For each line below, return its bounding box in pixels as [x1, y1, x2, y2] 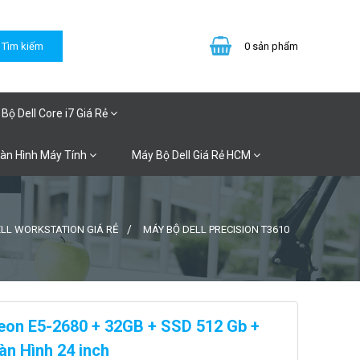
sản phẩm [252, 39, 298, 52]
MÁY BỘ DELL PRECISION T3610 [143, 223, 289, 235]
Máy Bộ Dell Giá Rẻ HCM [132, 149, 253, 162]
